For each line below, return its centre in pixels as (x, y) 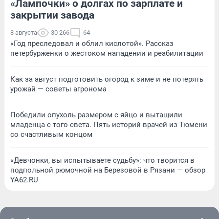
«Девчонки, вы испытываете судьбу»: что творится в (102, 160)
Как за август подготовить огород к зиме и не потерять (107, 79)
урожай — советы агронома (58, 89)
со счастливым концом (51, 134)
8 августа (24, 33)
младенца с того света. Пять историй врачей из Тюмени (109, 125)
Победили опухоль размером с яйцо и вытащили (96, 115)
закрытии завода (52, 15)
